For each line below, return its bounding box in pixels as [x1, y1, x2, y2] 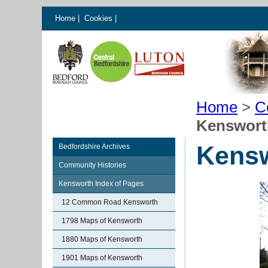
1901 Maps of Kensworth [62, 254, 142, 262]
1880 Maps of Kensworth [62, 235, 142, 243]
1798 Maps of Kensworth [62, 217, 142, 225]
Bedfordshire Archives [59, 142, 130, 151]
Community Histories [59, 161, 126, 169]
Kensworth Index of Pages [59, 179, 144, 188]
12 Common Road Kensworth [62, 198, 158, 206]
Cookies [84, 14, 115, 23]
